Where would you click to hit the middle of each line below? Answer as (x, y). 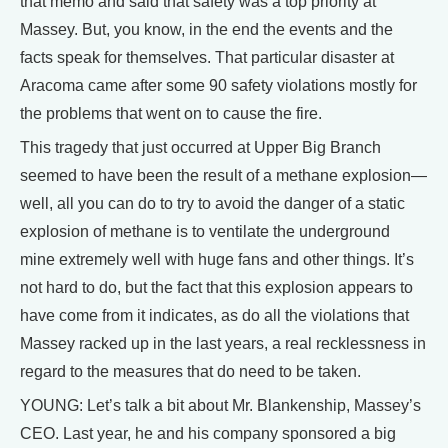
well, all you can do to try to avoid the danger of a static (212, 203)
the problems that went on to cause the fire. (171, 113)
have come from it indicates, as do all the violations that (214, 315)
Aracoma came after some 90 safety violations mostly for (218, 85)
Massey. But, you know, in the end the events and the (206, 29)
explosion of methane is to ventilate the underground (205, 231)
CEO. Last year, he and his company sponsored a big (208, 433)
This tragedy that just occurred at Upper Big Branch (200, 147)
